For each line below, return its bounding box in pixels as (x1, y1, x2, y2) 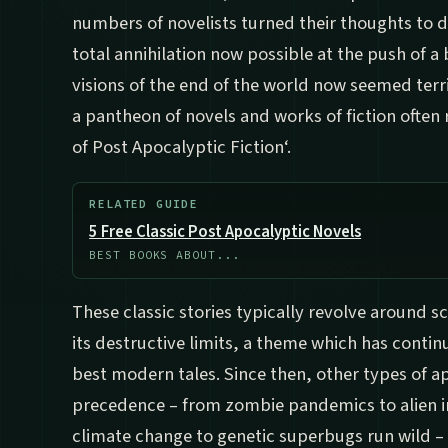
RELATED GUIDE (89, 197, 199, 212)
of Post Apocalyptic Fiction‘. (72, 134, 291, 161)
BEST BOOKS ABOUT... (89, 248, 240, 263)
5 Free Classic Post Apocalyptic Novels (89, 220, 362, 245)
